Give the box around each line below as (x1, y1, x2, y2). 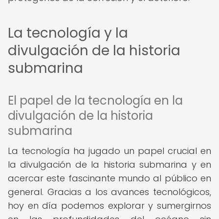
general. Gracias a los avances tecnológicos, (8, 186, 211, 198)
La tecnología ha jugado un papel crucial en (8, 145, 211, 157)
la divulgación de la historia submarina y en (8, 158, 211, 171)
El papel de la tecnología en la (8, 92, 183, 109)
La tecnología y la (8, 23, 128, 43)
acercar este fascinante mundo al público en (8, 172, 211, 184)
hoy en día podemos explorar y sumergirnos (8, 199, 211, 212)
